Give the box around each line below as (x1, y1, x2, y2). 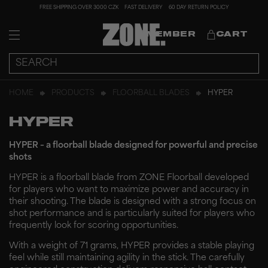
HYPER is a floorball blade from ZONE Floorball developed (9, 173, 249, 182)
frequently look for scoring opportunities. (9, 221, 178, 230)
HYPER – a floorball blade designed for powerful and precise (9, 141, 258, 150)
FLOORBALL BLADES (112, 90, 190, 97)
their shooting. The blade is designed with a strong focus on (9, 197, 256, 206)
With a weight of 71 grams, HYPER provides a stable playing (9, 242, 254, 251)
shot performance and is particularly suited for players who (9, 209, 255, 218)
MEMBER (145, 31, 196, 38)
